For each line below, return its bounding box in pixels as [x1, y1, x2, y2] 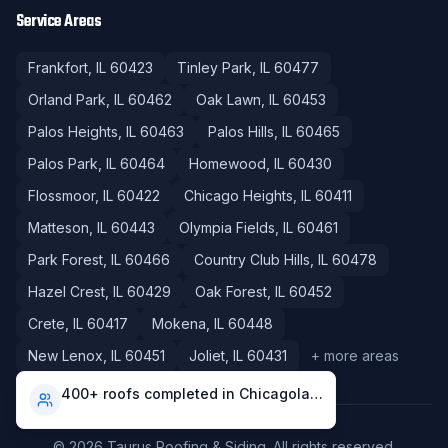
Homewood [189, 155, 266, 172]
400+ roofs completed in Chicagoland [310, 385, 323, 402]
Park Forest [28, 251, 103, 268]
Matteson [28, 219, 89, 236]
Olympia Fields [179, 219, 275, 236]
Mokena [152, 315, 206, 332]
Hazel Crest [28, 283, 105, 300]
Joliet [189, 347, 225, 364]
